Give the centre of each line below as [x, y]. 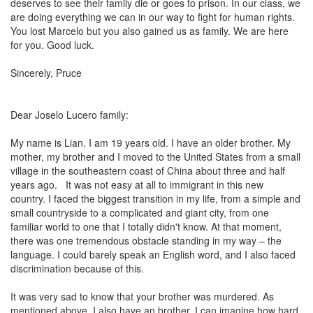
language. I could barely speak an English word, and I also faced [153, 254]
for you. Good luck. [52, 45]
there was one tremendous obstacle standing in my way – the [146, 240]
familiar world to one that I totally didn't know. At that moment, [146, 226]
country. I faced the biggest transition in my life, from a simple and [155, 198]
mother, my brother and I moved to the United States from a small [155, 156]
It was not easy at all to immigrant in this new [160, 184]
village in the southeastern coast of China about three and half [148, 170]
